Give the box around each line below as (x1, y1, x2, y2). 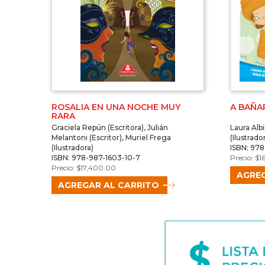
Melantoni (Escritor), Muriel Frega (51, 133, 171, 143)
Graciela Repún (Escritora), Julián (51, 123, 168, 132)
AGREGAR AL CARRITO (58, 180, 159, 191)
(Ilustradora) (51, 143, 93, 153)
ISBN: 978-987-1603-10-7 (51, 153, 140, 163)
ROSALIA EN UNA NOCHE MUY (51, 102, 180, 113)
